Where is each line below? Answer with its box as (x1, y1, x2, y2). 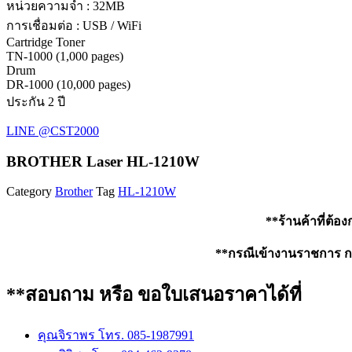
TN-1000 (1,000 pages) (6, 49, 123, 63)
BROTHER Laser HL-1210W (6, 152, 200, 170)
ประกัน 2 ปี (6, 94, 65, 108)
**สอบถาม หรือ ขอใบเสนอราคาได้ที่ (6, 284, 302, 306)
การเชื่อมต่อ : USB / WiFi (6, 18, 141, 32)
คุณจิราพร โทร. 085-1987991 (38, 328, 194, 343)
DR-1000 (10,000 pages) (6, 77, 130, 91)
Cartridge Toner (6, 35, 85, 49)
